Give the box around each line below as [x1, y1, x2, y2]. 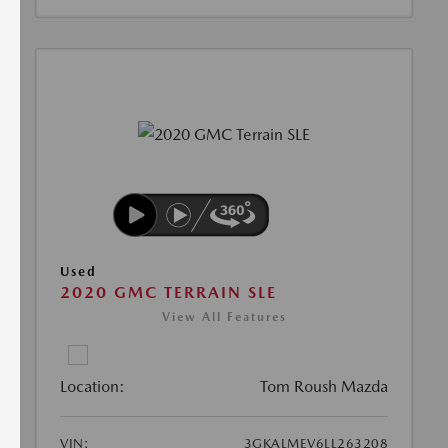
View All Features [161, 309, 287, 324]
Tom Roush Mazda [260, 376, 388, 396]
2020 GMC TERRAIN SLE [60, 282, 277, 302]
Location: [60, 376, 125, 396]
